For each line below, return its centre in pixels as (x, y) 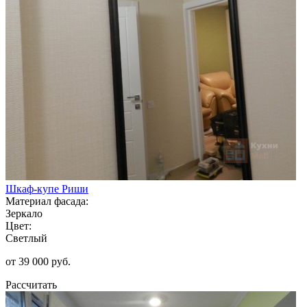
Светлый (26, 238)
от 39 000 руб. (38, 261)
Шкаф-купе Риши (47, 188)
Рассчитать (31, 284)
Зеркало (24, 213)
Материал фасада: (47, 201)
